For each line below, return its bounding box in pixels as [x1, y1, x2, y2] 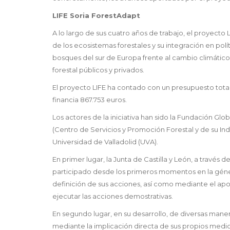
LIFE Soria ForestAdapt [52, 11, 140, 20]
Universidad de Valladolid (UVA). [52, 138, 158, 146]
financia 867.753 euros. [52, 95, 127, 104]
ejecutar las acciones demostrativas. [52, 192, 173, 201]
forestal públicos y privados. [52, 66, 144, 74]
